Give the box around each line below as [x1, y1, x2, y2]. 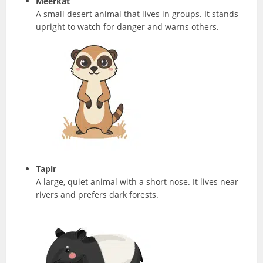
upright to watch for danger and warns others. [36, 21, 220, 32]
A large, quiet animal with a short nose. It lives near [36, 176, 239, 187]
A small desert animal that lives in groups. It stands [36, 8, 239, 19]
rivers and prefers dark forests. [36, 188, 159, 200]
